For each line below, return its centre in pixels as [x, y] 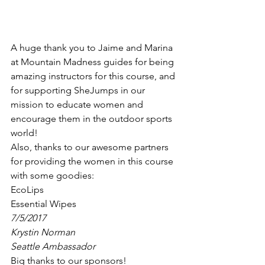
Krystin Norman [43, 232]
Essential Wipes [43, 203]
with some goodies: [52, 175]
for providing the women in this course [93, 161]
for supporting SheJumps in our [79, 90]
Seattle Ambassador [53, 246]
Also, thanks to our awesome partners [91, 147]
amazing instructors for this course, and [94, 76]
